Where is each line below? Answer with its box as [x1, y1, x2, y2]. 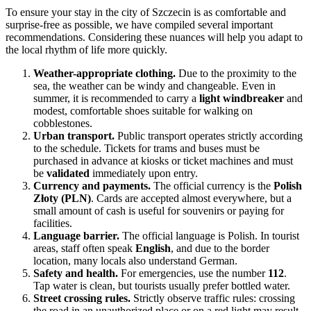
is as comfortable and [191, 6, 286, 19]
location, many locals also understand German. [33, 255, 237, 267]
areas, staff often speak [33, 242, 135, 255]
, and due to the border [171, 242, 269, 255]
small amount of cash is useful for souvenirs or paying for [33, 205, 284, 217]
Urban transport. [33, 130, 115, 142]
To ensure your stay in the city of [6, 6, 152, 19]
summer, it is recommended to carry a [33, 92, 199, 105]
